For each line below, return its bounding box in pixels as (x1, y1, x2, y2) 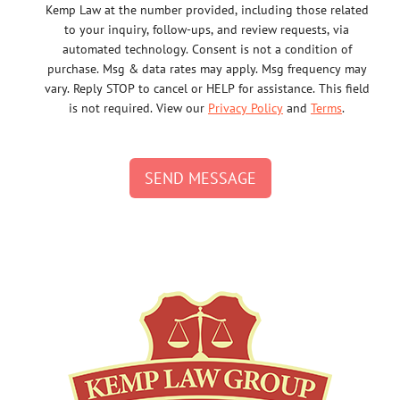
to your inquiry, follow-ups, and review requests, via (64, 21, 349, 38)
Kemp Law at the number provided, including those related (45, 2, 369, 19)
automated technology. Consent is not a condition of (62, 41, 352, 58)
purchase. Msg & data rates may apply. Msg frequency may (46, 61, 367, 78)
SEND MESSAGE (144, 168, 256, 189)
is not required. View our (69, 100, 208, 117)
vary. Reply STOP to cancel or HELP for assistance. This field (44, 80, 370, 97)
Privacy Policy (208, 100, 283, 117)
